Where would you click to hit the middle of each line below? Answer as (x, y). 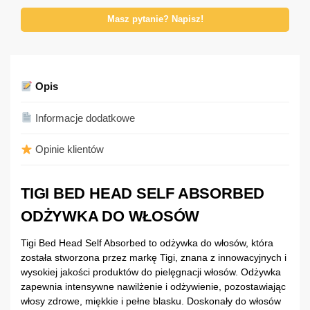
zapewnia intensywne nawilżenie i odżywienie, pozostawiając (153, 287)
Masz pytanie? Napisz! (155, 20)
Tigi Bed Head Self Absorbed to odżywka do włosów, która (147, 243)
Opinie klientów (69, 149)
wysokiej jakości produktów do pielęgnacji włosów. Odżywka (151, 272)
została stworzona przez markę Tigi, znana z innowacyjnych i (154, 258)
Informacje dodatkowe (84, 118)
